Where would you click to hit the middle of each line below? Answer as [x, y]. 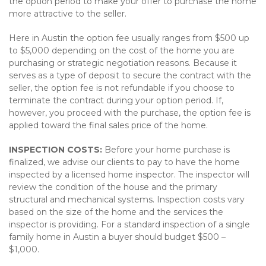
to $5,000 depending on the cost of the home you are [122, 50]
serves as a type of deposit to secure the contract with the [130, 75]
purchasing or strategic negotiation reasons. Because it [123, 63]
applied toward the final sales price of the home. [108, 125]
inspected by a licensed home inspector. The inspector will [129, 175]
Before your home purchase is [166, 150]
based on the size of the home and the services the [116, 212]
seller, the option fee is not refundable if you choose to [122, 88]
